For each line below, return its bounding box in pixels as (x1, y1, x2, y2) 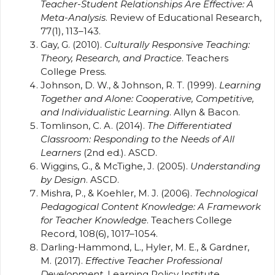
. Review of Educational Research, (106, 11, 261, 23)
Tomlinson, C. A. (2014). (41, 119, 147, 131)
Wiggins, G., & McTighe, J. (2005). (41, 160, 190, 172)
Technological (195, 187, 258, 199)
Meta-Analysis (41, 11, 106, 23)
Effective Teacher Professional (85, 254, 222, 266)
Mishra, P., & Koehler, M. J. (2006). (41, 187, 195, 199)
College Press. (41, 65, 106, 77)
